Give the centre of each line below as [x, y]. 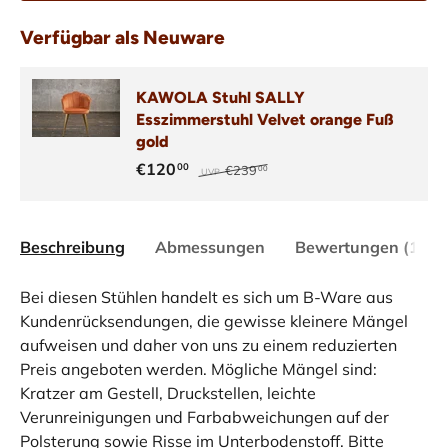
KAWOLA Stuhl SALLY [220, 97]
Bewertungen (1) [360, 246]
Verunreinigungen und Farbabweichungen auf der [204, 416]
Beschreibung [72, 246]
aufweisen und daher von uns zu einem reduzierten [208, 344]
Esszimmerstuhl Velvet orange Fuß [265, 119]
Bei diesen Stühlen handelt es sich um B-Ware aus [206, 296]
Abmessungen [210, 246]
